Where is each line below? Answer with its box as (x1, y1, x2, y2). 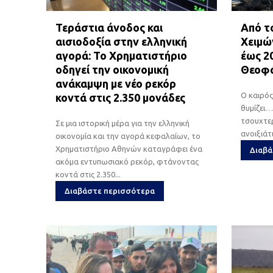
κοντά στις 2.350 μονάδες (55, 91, 185, 104)
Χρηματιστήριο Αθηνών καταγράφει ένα (55, 144, 202, 153)
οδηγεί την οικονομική (55, 63, 169, 76)
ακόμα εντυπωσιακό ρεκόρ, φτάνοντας (55, 157, 199, 166)
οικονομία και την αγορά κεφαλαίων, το (55, 131, 200, 140)
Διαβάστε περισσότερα (65, 186, 155, 195)
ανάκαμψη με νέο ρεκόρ (55, 77, 176, 90)
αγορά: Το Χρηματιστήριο (55, 49, 187, 62)
